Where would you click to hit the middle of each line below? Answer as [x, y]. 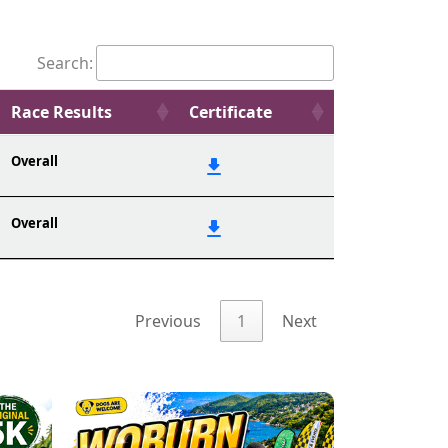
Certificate [230, 112]
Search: [65, 63]
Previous [168, 321]
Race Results [61, 112]
